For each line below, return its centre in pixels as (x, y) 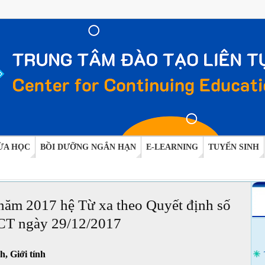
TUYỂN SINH (233, 147)
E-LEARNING (172, 147)
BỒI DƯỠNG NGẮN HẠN (88, 147)
